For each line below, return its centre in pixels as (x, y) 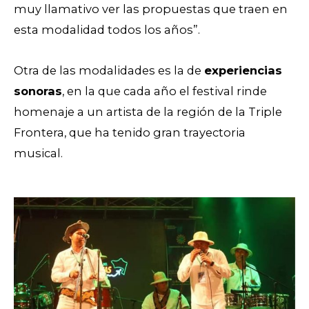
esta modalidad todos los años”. (107, 30)
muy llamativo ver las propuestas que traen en (151, 9)
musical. (40, 153)
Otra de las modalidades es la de (109, 71)
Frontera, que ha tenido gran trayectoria (130, 133)
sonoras (38, 91)
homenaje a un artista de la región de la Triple (148, 112)
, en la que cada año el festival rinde (165, 91)
